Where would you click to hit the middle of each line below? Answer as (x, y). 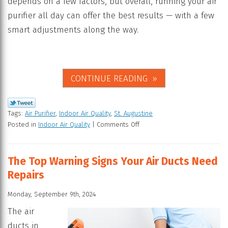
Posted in (23, 125)
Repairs (26, 175)
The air (21, 211)
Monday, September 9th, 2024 (52, 194)
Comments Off (118, 125)
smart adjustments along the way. (73, 30)
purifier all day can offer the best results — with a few (111, 16)
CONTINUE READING (109, 79)
